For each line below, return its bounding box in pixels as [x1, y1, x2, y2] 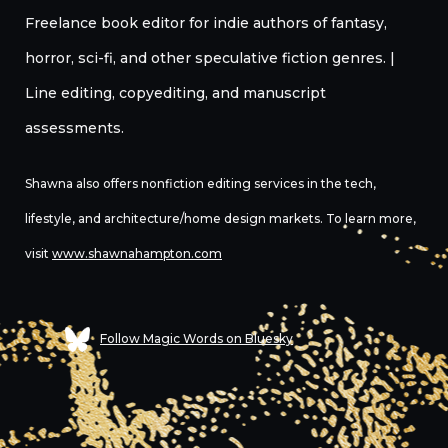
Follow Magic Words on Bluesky [100, 331, 293, 346]
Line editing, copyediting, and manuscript [25, 84, 326, 102]
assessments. [25, 119, 124, 137]
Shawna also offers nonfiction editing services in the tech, [25, 176, 376, 191]
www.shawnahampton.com [52, 246, 222, 261]
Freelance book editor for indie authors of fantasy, [25, 14, 387, 32]
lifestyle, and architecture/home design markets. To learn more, [25, 211, 416, 226]
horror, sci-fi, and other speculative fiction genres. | [25, 49, 395, 67]
